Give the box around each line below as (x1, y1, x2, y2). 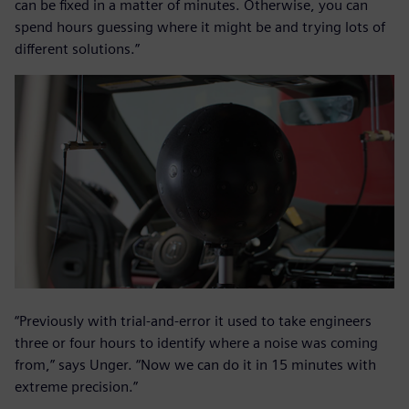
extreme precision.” (15, 377, 138, 395)
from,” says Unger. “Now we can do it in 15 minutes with (15, 355, 376, 373)
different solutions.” (15, 39, 140, 58)
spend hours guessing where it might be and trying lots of (15, 17, 385, 36)
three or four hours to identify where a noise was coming (15, 333, 378, 351)
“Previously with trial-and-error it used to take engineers (15, 311, 372, 330)
